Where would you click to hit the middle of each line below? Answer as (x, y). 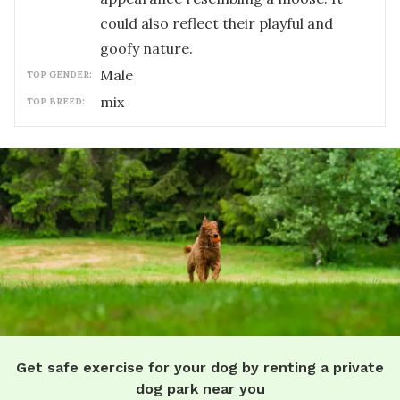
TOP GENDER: (59, 75)
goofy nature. (146, 48)
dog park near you (200, 388)
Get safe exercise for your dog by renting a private (200, 367)
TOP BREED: (56, 101)
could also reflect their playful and (217, 23)
